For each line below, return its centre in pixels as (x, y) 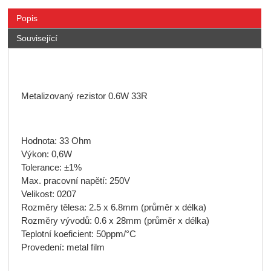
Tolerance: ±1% (51, 167)
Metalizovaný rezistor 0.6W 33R (84, 96)
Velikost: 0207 (48, 194)
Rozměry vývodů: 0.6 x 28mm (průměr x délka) (115, 220)
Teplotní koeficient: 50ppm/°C (78, 234)
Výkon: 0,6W (46, 154)
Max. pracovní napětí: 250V (75, 181)
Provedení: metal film (63, 247)
